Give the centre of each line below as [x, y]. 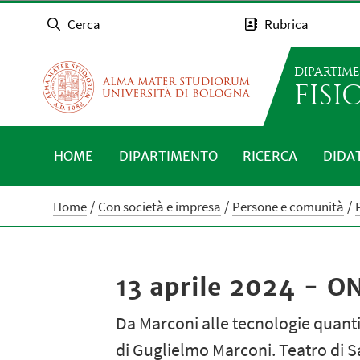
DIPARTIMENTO [168, 155]
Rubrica [287, 25]
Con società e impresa [160, 207]
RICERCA [270, 155]
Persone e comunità [288, 207]
